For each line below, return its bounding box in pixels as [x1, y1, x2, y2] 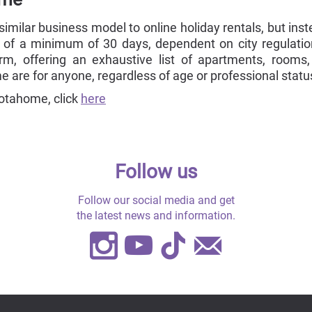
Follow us [115, 160, 197, 184]
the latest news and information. [77, 209, 235, 223]
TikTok [187, 231, 267, 260]
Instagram [118, 231, 229, 260]
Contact [222, 231, 309, 260]
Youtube [153, 231, 246, 260]
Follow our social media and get [77, 194, 235, 208]
